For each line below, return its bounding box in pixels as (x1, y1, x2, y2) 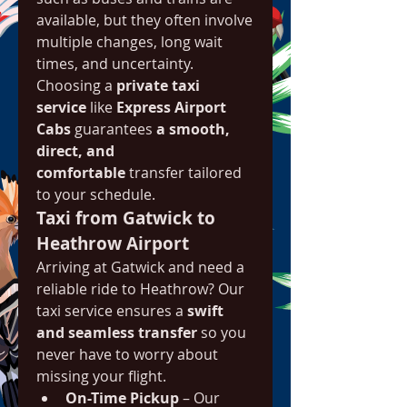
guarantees (71, 119, 156, 139)
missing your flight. (36, 366, 166, 386)
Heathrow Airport (36, 232, 189, 255)
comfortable (36, 163, 125, 183)
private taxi (116, 75, 200, 95)
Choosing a (36, 75, 116, 95)
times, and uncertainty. (36, 54, 194, 74)
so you (197, 323, 246, 342)
